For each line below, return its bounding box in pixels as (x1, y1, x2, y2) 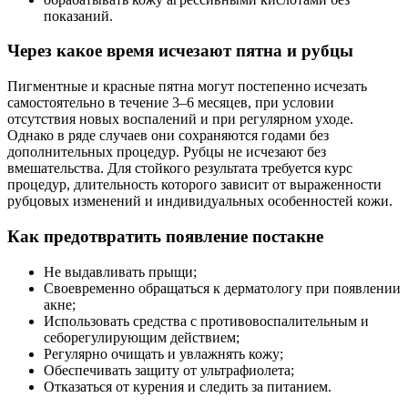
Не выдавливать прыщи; (44, 263, 197, 280)
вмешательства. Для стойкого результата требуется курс (7, 160, 352, 177)
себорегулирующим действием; (44, 329, 240, 345)
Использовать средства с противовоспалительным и (44, 312, 369, 329)
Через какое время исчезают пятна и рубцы (7, 41, 353, 61)
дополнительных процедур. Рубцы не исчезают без (7, 144, 326, 160)
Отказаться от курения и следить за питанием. (44, 378, 331, 394)
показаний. (44, 7, 113, 24)
